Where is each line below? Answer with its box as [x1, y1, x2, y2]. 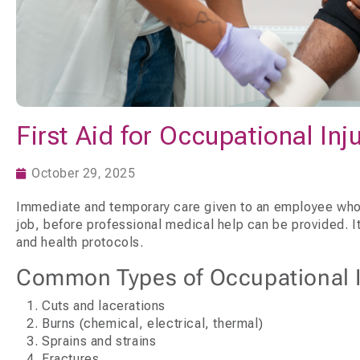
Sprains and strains [42, 333, 157, 349]
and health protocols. [16, 234, 144, 250]
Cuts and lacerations [42, 297, 166, 313]
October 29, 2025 [31, 165, 136, 181]
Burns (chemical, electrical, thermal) [42, 315, 264, 331]
